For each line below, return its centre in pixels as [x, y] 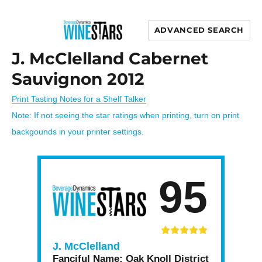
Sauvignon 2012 [78, 79]
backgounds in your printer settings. [78, 132]
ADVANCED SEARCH [199, 30]
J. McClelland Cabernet [110, 58]
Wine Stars [102, 56]
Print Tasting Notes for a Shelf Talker [79, 99]
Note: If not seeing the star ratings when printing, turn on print [125, 116]
